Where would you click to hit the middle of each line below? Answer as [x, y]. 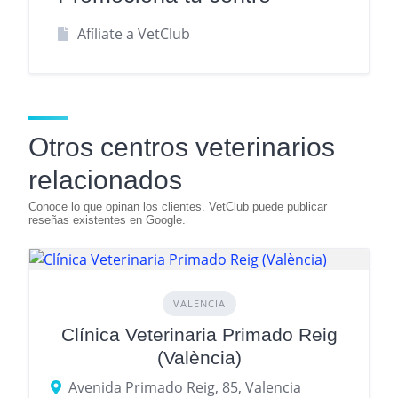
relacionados [105, 180]
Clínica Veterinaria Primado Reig [199, 335]
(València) [199, 358]
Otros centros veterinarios [182, 147]
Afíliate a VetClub [133, 34]
